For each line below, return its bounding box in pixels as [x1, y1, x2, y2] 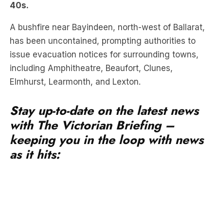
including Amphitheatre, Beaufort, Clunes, [10, 34, 173, 44]
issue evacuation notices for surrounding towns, [10, 20, 199, 30]
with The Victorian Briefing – [10, 87, 175, 105]
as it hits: [10, 116, 60, 134]
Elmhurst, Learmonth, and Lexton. [10, 48, 141, 57]
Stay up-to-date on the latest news [10, 73, 199, 90]
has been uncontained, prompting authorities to [10, 7, 196, 17]
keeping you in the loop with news [10, 102, 203, 119]
